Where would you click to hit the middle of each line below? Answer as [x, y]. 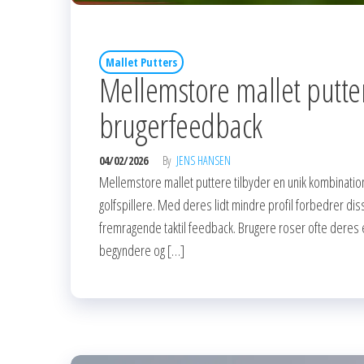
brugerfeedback [181, 125]
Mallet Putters [141, 62]
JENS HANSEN [204, 160]
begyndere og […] [142, 250]
